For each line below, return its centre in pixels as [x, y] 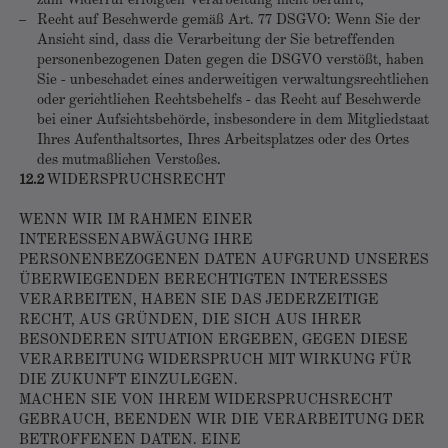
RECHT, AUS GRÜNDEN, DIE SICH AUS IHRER [190, 320]
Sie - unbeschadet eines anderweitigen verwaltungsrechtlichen [233, 80]
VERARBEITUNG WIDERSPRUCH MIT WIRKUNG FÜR [215, 360]
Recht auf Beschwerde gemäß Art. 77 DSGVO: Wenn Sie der [228, 20]
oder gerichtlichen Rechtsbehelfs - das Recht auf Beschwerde [229, 100]
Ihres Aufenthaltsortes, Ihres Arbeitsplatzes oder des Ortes [223, 140]
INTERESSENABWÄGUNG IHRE [136, 240]
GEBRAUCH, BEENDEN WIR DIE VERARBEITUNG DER [222, 420]
